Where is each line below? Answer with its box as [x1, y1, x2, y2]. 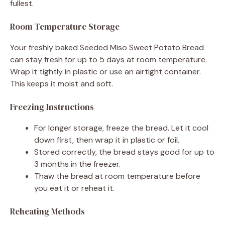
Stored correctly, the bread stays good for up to [34, 146, 214, 157]
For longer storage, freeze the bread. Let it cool [34, 122, 208, 133]
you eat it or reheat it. [34, 182, 115, 193]
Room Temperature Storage [10, 20, 120, 33]
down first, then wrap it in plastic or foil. [34, 134, 179, 145]
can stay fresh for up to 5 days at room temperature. [10, 54, 207, 65]
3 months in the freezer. [34, 158, 121, 169]
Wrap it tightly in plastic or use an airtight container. [10, 66, 201, 77]
